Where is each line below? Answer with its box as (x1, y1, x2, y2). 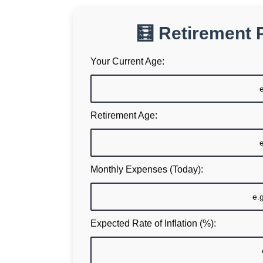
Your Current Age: (90, 56, 164, 66)
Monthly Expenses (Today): (90, 164, 203, 174)
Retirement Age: (90, 110, 157, 120)
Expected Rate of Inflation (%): (90, 218, 216, 228)
